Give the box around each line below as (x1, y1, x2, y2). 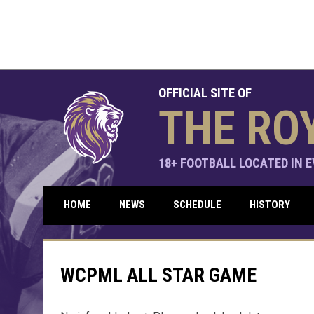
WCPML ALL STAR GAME (60, 263, 257, 287)
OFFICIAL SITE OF (158, 85, 252, 101)
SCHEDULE (172, 198, 221, 212)
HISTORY (249, 198, 290, 212)
